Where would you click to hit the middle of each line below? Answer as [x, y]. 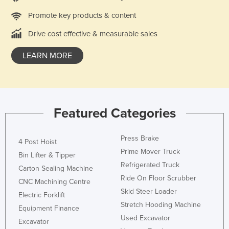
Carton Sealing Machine [56, 168]
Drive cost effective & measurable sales [93, 33]
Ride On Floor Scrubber [158, 178]
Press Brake [140, 138]
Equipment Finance [49, 208]
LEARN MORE [47, 55]
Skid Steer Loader [149, 191]
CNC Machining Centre [54, 181]
